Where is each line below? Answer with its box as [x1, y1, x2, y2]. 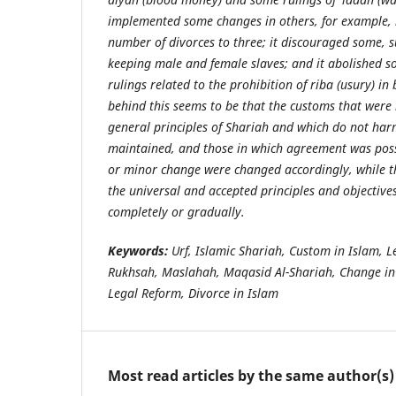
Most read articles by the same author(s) [108, 365, 394, 385]
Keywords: [108, 241, 168, 259]
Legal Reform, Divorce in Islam [108, 284, 278, 301]
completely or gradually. [108, 202, 245, 220]
